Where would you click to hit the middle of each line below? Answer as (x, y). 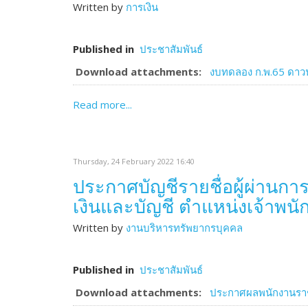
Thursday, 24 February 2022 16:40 (134, 161)
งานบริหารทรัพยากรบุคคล (184, 228)
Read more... (102, 104)
